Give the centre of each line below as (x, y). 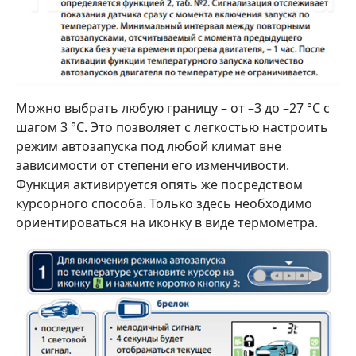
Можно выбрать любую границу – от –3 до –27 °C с (173, 108)
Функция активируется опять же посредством (159, 184)
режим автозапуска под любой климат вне (149, 146)
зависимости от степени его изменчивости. (153, 165)
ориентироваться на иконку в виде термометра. (167, 222)
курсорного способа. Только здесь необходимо (164, 203)
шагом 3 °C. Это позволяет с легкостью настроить (172, 127)
